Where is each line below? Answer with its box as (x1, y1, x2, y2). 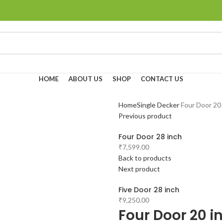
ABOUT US (68, 75, 103, 83)
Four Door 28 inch (118, 132, 182, 142)
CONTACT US (141, 75, 183, 83)
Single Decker (137, 101, 179, 109)
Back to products (118, 154, 171, 162)
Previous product (118, 111, 172, 120)
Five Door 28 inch (118, 185, 179, 195)
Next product (118, 165, 160, 173)
